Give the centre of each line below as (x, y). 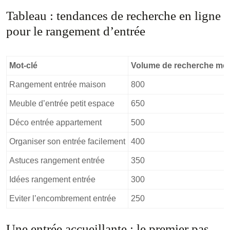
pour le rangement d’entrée (76, 31)
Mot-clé (23, 65)
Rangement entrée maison (57, 84)
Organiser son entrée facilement (67, 141)
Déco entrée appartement (55, 122)
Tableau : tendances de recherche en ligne (113, 16)
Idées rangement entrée (52, 179)
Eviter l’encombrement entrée (63, 198)
